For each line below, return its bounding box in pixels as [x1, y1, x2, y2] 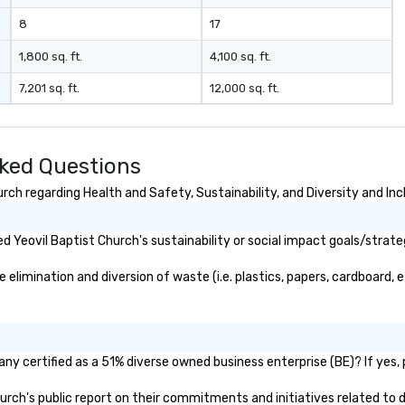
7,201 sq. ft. [19, 81, 80, 95]
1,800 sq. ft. [19, 50, 83, 63]
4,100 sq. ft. [209, 50, 271, 63]
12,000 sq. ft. [209, 81, 279, 95]
